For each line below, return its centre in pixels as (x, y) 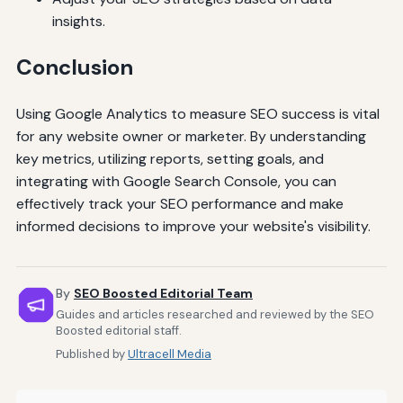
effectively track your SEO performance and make (179, 204)
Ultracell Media (169, 354)
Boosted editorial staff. (118, 330)
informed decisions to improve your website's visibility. (193, 226)
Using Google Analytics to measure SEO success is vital (197, 114)
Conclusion (74, 67)
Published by (91, 354)
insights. (78, 22)
